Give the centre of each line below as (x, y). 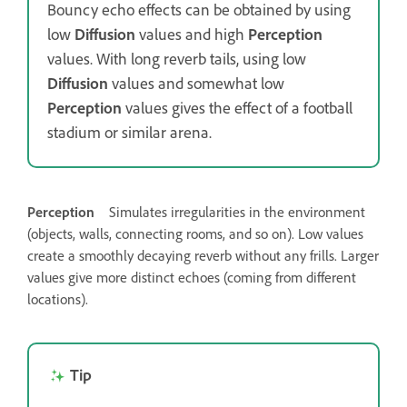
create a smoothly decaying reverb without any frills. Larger (203, 255)
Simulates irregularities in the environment (237, 211)
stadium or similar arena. (129, 131)
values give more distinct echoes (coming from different (192, 277)
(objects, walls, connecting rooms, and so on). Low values (195, 233)
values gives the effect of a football (237, 107)
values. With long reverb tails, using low (177, 58)
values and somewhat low (196, 82)
